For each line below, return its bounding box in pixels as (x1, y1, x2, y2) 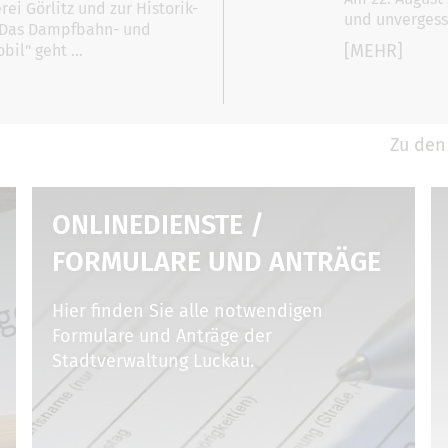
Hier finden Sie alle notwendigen (52, 299, 324, 322)
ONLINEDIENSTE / (52, 208, 265, 241)
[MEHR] (344, 39, 403, 62)
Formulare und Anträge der (52, 324, 273, 347)
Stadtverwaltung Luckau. (52, 349, 255, 372)
